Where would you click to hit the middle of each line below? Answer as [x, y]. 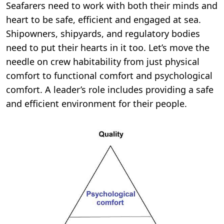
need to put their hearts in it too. [77, 48]
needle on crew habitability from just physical [103, 62]
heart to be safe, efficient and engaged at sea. [103, 20]
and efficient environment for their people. [96, 104]
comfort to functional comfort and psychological [109, 76]
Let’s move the [179, 48]
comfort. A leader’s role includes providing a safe [110, 90]
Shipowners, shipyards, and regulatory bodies [103, 34]
